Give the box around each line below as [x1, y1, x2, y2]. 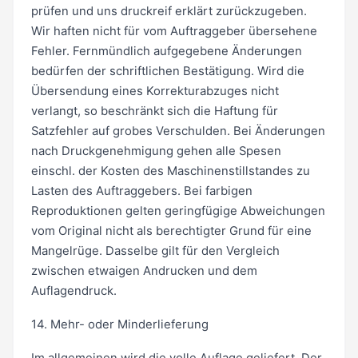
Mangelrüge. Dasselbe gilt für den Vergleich [30, 244, 280, 259]
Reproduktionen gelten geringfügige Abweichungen [30, 204, 325, 219]
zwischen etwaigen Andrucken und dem [30, 264, 257, 279]
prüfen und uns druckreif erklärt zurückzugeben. [30, 4, 307, 19]
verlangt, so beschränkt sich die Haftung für [30, 104, 278, 119]
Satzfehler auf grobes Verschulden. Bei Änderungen [30, 124, 325, 139]
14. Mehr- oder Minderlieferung [30, 316, 209, 332]
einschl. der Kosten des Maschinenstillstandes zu [30, 164, 310, 179]
